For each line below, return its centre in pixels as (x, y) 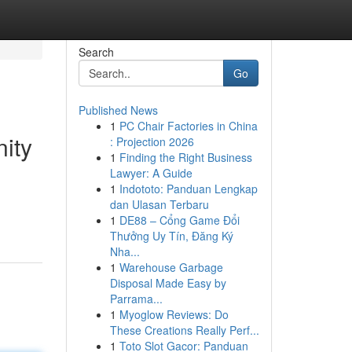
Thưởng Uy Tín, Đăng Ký (171, 236)
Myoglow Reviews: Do (174, 314)
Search (96, 52)
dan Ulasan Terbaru (159, 204)
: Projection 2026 (152, 141)
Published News (118, 110)
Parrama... (136, 299)
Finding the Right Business (185, 157)
